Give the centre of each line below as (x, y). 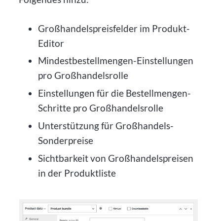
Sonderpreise (65, 140)
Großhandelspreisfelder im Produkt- (114, 28)
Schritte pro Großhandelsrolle (100, 108)
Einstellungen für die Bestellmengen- (114, 93)
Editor (51, 43)
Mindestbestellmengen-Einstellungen (115, 61)
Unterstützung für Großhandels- (106, 125)
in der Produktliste (77, 173)
